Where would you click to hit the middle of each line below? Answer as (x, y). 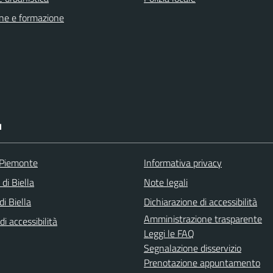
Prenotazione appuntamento (202, 262)
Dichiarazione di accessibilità (200, 201)
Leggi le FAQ (169, 233)
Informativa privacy (183, 162)
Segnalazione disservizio (193, 248)
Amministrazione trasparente (203, 218)
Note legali (166, 182)
